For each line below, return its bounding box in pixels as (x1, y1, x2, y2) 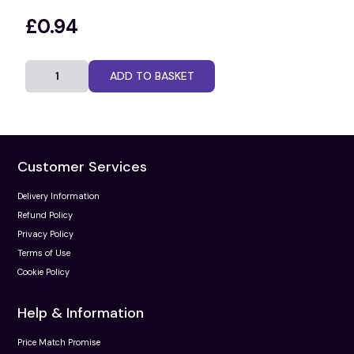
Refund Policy (17, 209, 73, 220)
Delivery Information (17, 190, 100, 201)
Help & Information (17, 303, 144, 322)
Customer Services (17, 156, 147, 176)
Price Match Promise (17, 336, 100, 348)
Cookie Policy (17, 265, 70, 277)
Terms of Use (17, 247, 70, 258)
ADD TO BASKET (109, 68, 194, 83)
